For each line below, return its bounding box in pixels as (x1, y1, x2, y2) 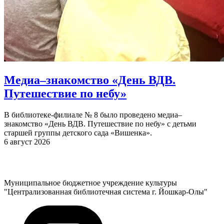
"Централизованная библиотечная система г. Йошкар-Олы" (4, 187, 207, 196)
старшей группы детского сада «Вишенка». (4, 128, 152, 137)
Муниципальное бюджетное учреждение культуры (4, 178, 177, 187)
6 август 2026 (4, 137, 50, 146)
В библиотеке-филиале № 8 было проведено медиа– (4, 110, 182, 119)
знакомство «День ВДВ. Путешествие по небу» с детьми (4, 119, 196, 128)
